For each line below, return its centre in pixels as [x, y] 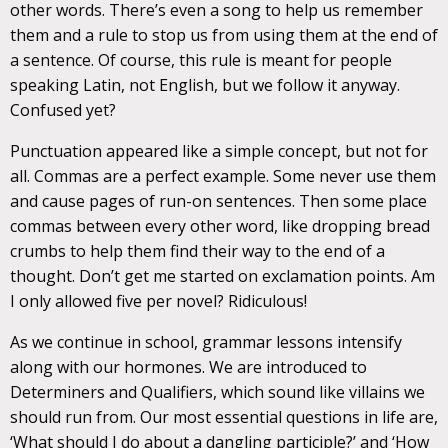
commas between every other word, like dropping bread [220, 226]
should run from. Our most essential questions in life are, [224, 417]
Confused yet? [63, 110]
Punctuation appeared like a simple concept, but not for [219, 151]
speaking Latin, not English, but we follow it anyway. [205, 85]
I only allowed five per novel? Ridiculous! [158, 301]
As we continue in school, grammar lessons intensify [206, 342]
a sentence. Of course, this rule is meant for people [201, 60]
